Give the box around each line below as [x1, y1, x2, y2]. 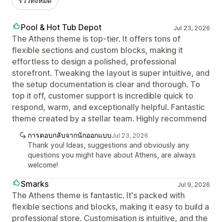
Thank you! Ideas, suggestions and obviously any [28, 140, 189, 149]
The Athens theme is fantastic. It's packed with [12, 190, 185, 200]
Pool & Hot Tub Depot [21, 22, 102, 32]
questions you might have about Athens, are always [28, 150, 196, 159]
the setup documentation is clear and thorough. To [12, 79, 200, 89]
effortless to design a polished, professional [12, 56, 176, 66]
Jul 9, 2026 [177, 180, 210, 188]
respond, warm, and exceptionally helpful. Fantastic [12, 102, 205, 112]
